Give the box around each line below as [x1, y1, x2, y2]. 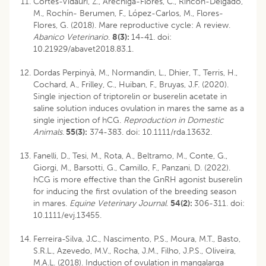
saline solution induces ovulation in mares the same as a [33, 103, 244, 113]
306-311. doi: [194, 198, 245, 208]
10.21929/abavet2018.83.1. [33, 43, 134, 54]
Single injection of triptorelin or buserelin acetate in [33, 91, 227, 102]
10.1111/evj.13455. [33, 210, 102, 220]
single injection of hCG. [33, 115, 123, 125]
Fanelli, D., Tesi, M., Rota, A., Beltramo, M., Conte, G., [33, 150, 227, 161]
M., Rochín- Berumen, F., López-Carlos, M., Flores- [33, 8, 223, 18]
